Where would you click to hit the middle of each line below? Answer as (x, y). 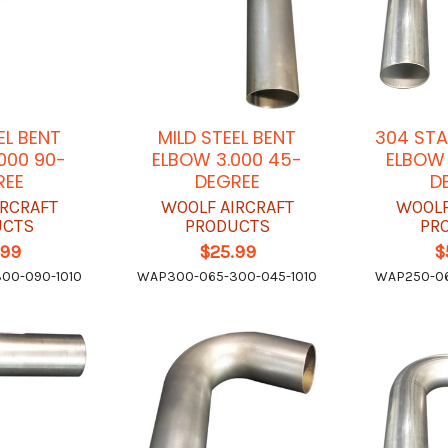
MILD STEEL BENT (227, 137)
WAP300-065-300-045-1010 (227, 276)
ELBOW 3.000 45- (227, 159)
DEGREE (227, 181)
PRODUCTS (227, 225)
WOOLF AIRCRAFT (227, 206)
